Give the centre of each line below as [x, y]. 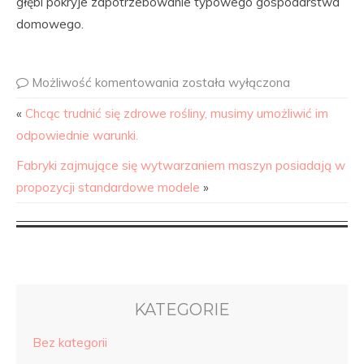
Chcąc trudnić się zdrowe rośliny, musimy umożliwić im [177, 113]
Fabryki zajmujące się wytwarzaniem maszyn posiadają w [181, 165]
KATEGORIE [182, 310]
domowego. [50, 24]
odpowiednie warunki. [77, 135]
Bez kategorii [70, 342]
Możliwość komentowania [107, 82]
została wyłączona [236, 82]
